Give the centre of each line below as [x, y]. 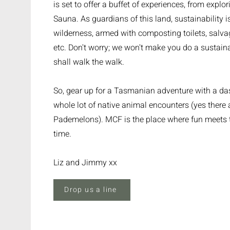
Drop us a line [91, 190]
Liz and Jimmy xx [85, 162]
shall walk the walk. [90, 62]
